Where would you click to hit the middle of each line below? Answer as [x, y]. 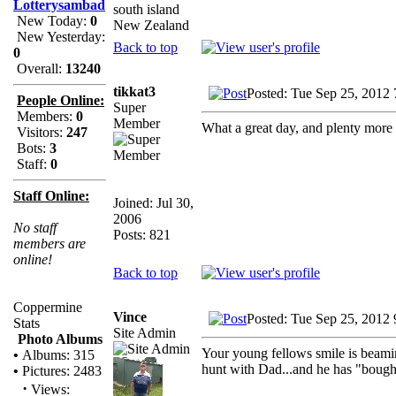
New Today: [52, 21]
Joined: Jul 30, [153, 202]
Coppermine [48, 307]
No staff [35, 228]
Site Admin [145, 332]
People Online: [61, 100]
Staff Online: [51, 196]
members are [49, 244]
